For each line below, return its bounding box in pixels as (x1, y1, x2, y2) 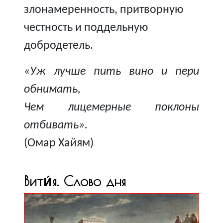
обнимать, (24, 83, 81, 96)
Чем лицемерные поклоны (24, 101, 199, 113)
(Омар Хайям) (24, 137, 94, 149)
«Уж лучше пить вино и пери (24, 65, 199, 78)
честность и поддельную (24, 21, 148, 34)
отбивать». (24, 119, 88, 131)
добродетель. (24, 39, 93, 52)
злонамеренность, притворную (24, 3, 183, 16)
